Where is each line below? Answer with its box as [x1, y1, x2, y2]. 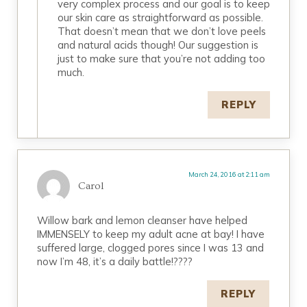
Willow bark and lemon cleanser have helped [37, 213, 248, 227]
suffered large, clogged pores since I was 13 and [37, 241, 265, 254]
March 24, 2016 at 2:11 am [188, 170, 270, 178]
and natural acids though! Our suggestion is [57, 38, 258, 51]
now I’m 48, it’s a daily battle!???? [37, 254, 193, 268]
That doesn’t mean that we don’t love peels [57, 25, 266, 38]
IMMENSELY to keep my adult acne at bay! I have [37, 227, 265, 241]
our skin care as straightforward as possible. [57, 11, 263, 24]
